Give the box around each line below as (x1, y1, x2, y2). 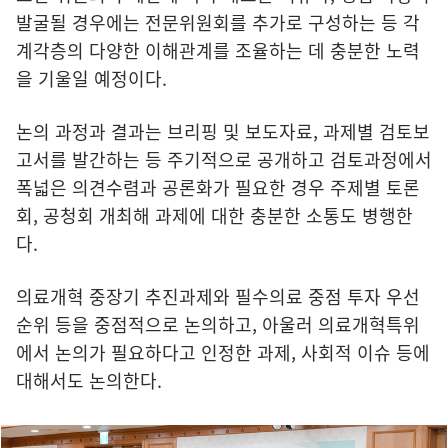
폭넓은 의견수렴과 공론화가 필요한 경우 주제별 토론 (16, 173, 420, 201)
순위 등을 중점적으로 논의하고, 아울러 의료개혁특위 (16, 310, 420, 338)
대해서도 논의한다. (16, 366, 162, 394)
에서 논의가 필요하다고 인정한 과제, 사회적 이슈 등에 (16, 338, 430, 366)
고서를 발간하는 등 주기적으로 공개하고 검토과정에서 (16, 145, 432, 173)
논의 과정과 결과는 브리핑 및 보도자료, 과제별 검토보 (16, 117, 430, 145)
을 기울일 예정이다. (16, 64, 167, 92)
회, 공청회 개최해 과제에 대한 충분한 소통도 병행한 (16, 201, 413, 229)
